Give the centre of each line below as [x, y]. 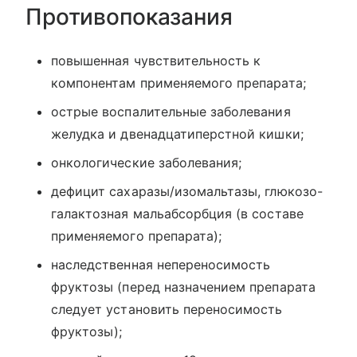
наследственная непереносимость [161, 265]
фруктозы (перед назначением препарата [183, 287]
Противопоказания [129, 17]
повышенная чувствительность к [156, 61]
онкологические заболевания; [147, 163]
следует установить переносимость [167, 309]
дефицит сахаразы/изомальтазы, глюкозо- [187, 191]
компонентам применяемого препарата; [178, 83]
